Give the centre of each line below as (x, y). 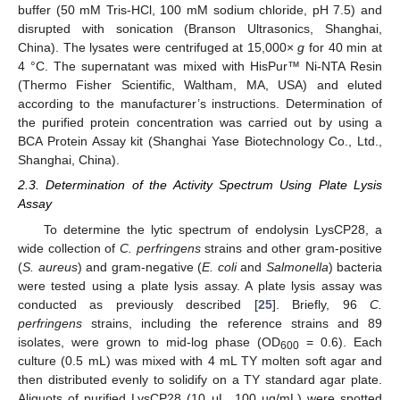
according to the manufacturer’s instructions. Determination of (200, 104)
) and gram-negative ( (139, 267)
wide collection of (69, 248)
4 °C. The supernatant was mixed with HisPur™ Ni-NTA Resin (200, 67)
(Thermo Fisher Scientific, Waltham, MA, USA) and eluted (200, 85)
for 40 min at (344, 48)
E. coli (219, 267)
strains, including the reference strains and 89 (232, 323)
